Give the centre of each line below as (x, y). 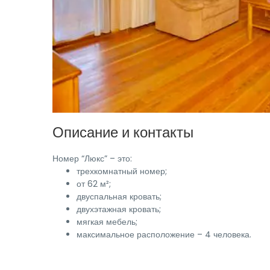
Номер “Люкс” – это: (92, 159)
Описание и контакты (123, 132)
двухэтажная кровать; (119, 209)
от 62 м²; (94, 184)
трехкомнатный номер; (122, 171)
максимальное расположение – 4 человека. (164, 234)
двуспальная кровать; (119, 196)
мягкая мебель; (107, 222)
